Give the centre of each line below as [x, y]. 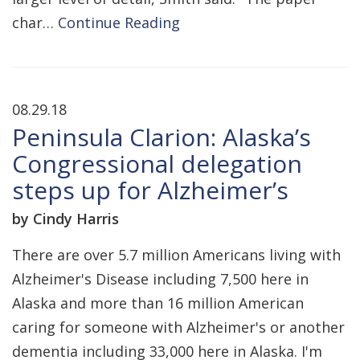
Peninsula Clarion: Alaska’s [162, 137]
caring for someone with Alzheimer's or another [178, 327]
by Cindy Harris [65, 219]
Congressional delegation [157, 164]
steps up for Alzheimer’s [150, 190]
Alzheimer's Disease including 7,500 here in [160, 279]
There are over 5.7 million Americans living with [176, 255]
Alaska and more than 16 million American [158, 303]
